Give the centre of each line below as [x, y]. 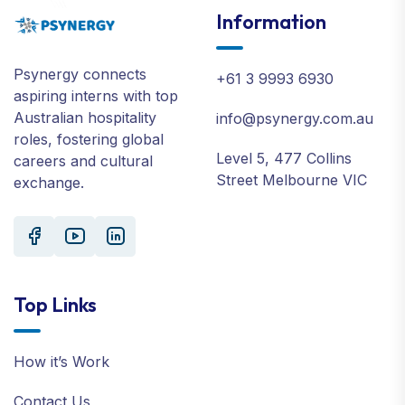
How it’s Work [61, 361]
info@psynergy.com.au [295, 118]
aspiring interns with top [96, 95]
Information [271, 21]
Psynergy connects [80, 74]
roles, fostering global [89, 139]
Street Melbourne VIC [292, 179]
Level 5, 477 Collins [284, 158]
